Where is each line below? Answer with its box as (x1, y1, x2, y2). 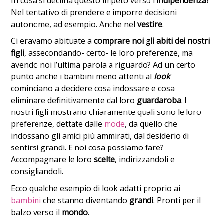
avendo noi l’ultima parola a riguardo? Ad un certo (11, 59, 196, 71)
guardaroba (137, 95, 182, 106)
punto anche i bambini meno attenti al (11, 71, 154, 82)
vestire (137, 18, 163, 30)
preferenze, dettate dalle (11, 118, 105, 130)
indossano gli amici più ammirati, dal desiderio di (11, 130, 189, 142)
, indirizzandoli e (115, 154, 175, 165)
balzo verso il (11, 207, 62, 218)
